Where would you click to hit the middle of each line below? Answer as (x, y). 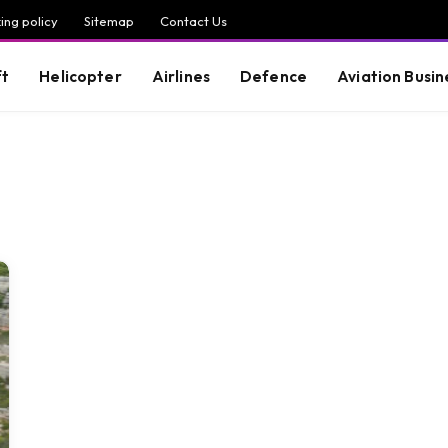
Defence (274, 76)
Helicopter (80, 76)
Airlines (181, 76)
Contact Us (193, 20)
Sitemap (109, 20)
